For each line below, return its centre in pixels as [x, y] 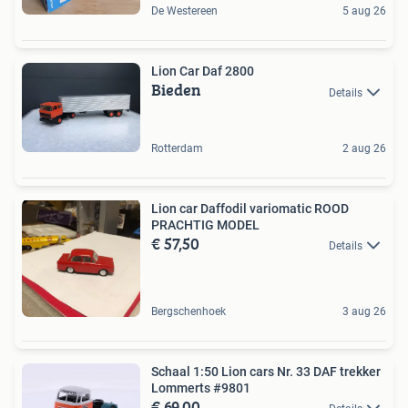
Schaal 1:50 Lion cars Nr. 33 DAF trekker [266, 371]
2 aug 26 [364, 148]
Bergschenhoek [189, 311]
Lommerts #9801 [201, 388]
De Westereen [184, 11]
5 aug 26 [364, 11]
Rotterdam [177, 148]
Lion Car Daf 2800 [203, 71]
